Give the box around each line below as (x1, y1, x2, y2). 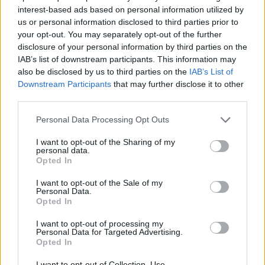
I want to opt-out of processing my (36, 218, 163, 228)
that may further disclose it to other (111, 79, 244, 89)
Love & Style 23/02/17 (10, 202, 145, 221)
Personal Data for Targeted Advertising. (36, 227, 183, 237)
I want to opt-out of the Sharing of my (36, 137, 175, 147)
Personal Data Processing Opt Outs (36, 115, 169, 124)
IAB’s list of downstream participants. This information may (18, 54, 236, 64)
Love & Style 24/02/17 (10, 31, 145, 50)
